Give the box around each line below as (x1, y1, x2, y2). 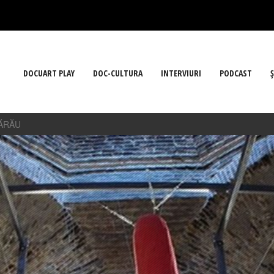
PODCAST (220, 67, 252, 79)
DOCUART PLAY (23, 67, 75, 79)
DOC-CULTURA (93, 67, 143, 79)
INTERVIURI (161, 67, 201, 79)
